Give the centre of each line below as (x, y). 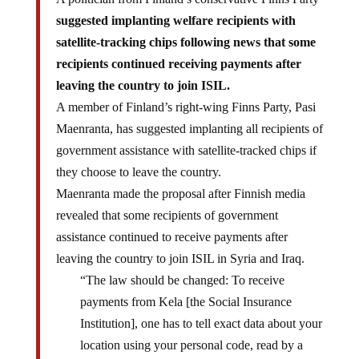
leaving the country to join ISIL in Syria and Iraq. (180, 246)
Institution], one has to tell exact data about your (201, 311)
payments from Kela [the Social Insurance (186, 289)
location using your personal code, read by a (191, 333)
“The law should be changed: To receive (182, 268)
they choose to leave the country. (138, 159)
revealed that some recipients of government (167, 203)
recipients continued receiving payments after (178, 51)
